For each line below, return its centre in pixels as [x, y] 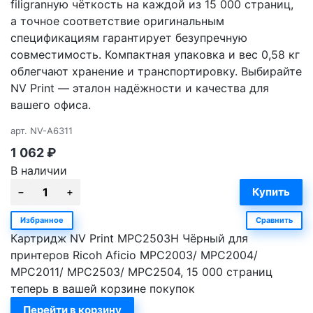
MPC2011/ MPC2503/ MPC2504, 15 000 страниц [141, 271]
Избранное [42, 220]
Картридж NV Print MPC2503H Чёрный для [129, 238]
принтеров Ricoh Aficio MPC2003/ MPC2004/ [134, 255]
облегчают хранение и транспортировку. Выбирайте [156, 71]
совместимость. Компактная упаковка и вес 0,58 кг [155, 54]
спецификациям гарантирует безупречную [129, 37]
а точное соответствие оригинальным [117, 21]
